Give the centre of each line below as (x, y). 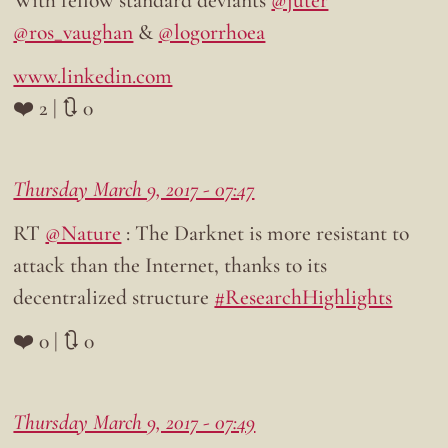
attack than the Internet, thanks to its (170, 264)
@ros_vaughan (73, 31)
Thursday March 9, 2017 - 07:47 (134, 188)
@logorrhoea (212, 31)
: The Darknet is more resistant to (265, 232)
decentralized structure (114, 296)
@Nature (83, 232)
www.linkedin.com (93, 75)
